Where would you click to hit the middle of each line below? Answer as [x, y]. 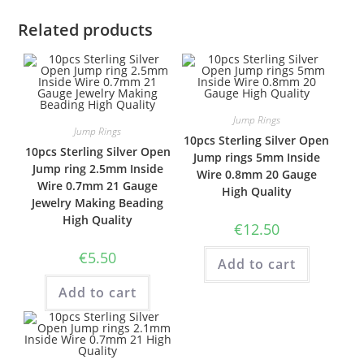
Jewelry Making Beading [98, 203]
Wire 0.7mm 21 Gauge [98, 186]
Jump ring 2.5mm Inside [97, 169]
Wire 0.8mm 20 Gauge [256, 174]
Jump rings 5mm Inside [256, 157]
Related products [86, 30]
